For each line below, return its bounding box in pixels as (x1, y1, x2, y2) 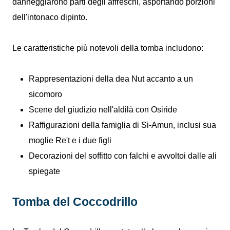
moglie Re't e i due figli (29, 136, 111, 145)
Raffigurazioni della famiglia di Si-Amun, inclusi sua (29, 121, 216, 129)
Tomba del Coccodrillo (12, 195, 138, 208)
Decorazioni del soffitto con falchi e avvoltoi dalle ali (29, 151, 217, 160)
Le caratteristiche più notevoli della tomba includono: (12, 44, 203, 52)
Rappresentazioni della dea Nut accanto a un (29, 74, 193, 83)
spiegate (29, 167, 60, 176)
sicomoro (29, 90, 62, 99)
